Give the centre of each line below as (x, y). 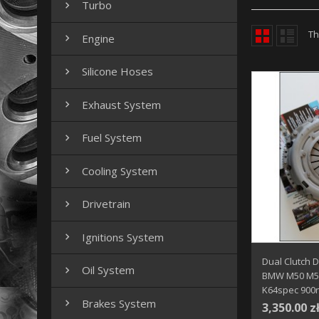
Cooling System (120, 171)
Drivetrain (106, 204)
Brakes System (119, 303)
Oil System (108, 270)
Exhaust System (121, 104)
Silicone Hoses (117, 72)
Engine (98, 38)
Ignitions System (123, 237)
